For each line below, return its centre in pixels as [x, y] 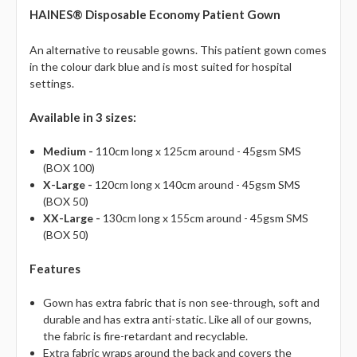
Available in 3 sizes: [83, 118]
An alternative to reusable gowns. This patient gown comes [178, 50]
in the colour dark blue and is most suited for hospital [161, 67]
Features [55, 269]
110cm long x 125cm [146, 151]
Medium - [68, 151]
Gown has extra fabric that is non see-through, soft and [181, 303]
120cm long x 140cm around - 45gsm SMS [196, 185]
